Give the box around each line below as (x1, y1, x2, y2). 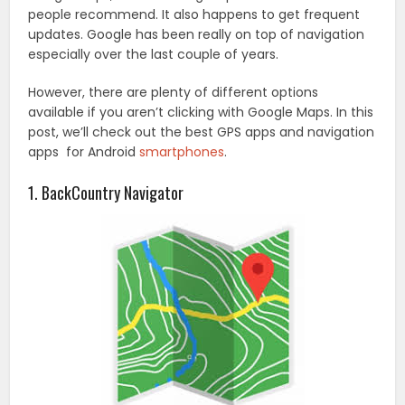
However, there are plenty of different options (28, 83, 319, 102)
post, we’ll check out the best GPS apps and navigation (28, 123, 375, 142)
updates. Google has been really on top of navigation (28, 25, 365, 44)
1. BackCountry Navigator (28, 181, 184, 205)
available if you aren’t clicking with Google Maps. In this (28, 103, 374, 122)
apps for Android (28, 143, 140, 162)
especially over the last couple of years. (28, 45, 279, 64)
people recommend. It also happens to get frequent (28, 5, 361, 24)
